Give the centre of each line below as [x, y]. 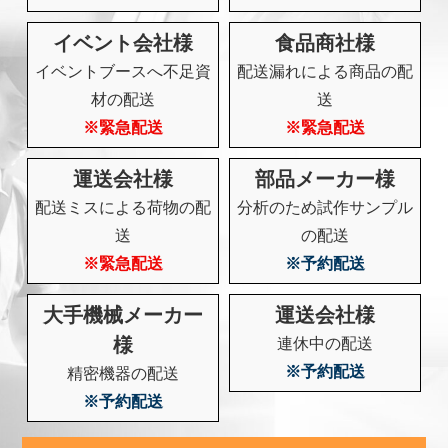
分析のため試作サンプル [324, 208]
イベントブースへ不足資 [123, 71]
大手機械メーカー [123, 315]
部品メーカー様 [324, 179]
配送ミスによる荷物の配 [123, 208]
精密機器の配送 [123, 374]
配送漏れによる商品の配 [324, 71]
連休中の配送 [324, 344]
